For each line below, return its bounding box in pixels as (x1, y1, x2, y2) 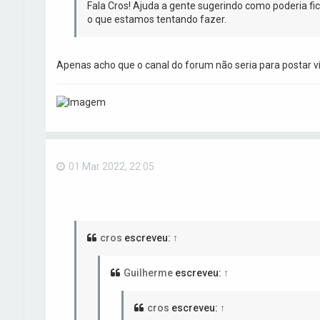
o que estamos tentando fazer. (86, 13, 226, 25)
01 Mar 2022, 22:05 (68, 160, 154, 172)
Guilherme (123, 266, 173, 279)
